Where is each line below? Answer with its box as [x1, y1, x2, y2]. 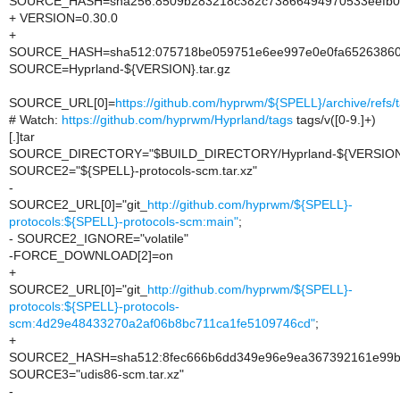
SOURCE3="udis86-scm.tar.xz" [9, 367, 184, 381]
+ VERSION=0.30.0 [9, 11, 118, 25]
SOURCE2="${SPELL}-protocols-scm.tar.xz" [9, 163, 257, 178]
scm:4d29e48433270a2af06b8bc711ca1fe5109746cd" [9, 316, 315, 330]
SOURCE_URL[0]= [9, 96, 115, 110]
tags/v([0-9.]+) [293, 112, 376, 127]
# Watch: [9, 112, 62, 127]
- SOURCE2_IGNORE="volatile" [9, 231, 188, 246]
